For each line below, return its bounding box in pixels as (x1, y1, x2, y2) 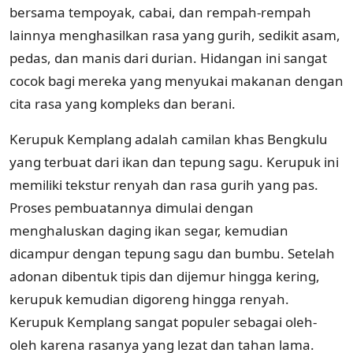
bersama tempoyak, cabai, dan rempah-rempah (9, 2, 311, 21)
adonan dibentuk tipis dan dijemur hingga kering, (9, 266, 320, 285)
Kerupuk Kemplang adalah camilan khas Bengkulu (9, 129, 328, 148)
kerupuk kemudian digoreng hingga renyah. (9, 289, 289, 308)
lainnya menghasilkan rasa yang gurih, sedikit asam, (9, 25, 340, 44)
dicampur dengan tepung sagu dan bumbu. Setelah (9, 243, 335, 262)
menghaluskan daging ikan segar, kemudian (9, 221, 288, 240)
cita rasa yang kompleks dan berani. (9, 94, 236, 113)
